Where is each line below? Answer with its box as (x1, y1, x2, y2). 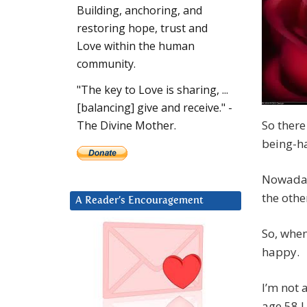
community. (77, 56, 136, 72)
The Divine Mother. (77, 118, 176, 134)
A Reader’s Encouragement (75, 195, 204, 206)
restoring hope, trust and (77, 21, 208, 36)
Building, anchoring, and (77, 3, 202, 19)
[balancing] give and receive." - (77, 100, 232, 116)
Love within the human (77, 38, 195, 54)
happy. (262, 244, 299, 260)
